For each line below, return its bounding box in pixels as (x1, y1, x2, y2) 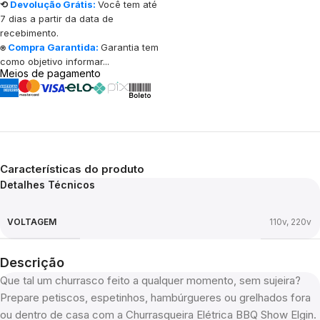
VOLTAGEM (7, 216, 56, 227)
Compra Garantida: (8, 41, 99, 53)
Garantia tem (101, 41, 159, 53)
